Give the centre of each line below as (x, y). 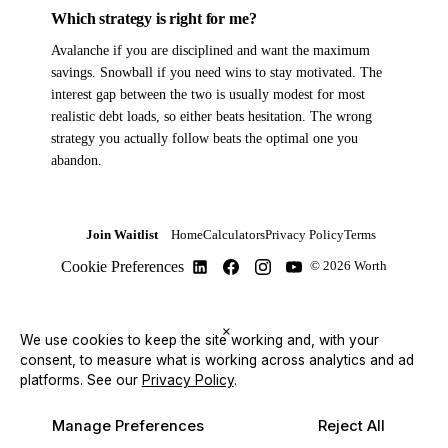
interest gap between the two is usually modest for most (208, 95)
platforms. (51, 380)
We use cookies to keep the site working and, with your (199, 340)
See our (112, 380)
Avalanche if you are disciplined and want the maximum (211, 51)
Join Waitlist (121, 234)
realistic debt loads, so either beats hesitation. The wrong (212, 117)
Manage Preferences (127, 425)
